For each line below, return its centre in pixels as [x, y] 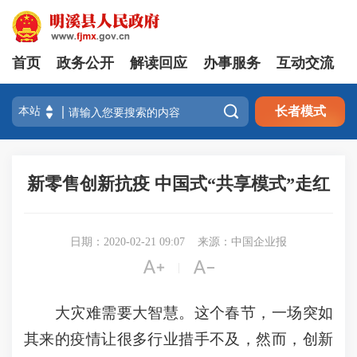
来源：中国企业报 [242, 242]
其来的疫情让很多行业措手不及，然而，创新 [178, 339]
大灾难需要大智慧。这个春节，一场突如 [178, 313]
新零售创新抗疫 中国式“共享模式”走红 [178, 184]
